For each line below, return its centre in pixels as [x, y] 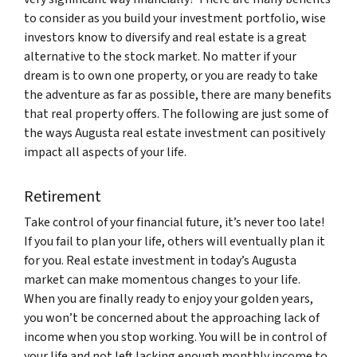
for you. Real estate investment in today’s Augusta [160, 261]
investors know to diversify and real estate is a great [165, 37]
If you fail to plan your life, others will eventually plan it [175, 241]
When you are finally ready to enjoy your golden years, [169, 299]
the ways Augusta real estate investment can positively [175, 133]
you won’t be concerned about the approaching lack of [172, 318]
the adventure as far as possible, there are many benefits [178, 95]
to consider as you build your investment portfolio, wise [175, 18]
